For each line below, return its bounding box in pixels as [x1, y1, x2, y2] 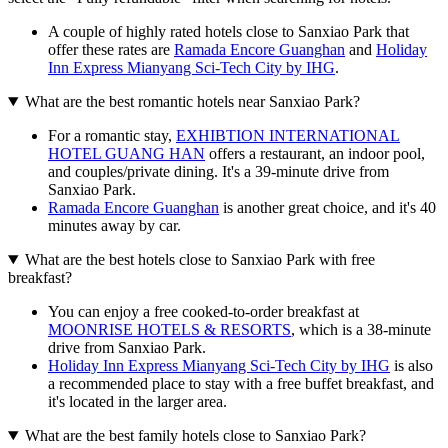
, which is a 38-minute [291, 321, 431, 339]
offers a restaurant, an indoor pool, [205, 145, 425, 163]
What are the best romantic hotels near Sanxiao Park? [24, 93, 360, 111]
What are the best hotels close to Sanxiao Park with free [24, 251, 375, 269]
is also [390, 357, 433, 375]
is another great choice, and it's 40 [219, 199, 436, 217]
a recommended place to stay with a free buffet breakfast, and [48, 375, 434, 393]
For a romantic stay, [48, 127, 176, 145]
